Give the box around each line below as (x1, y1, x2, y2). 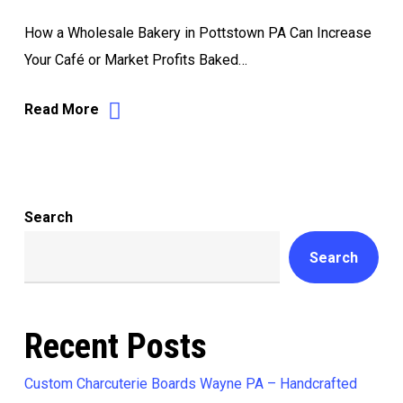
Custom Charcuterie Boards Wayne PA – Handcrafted (23, 375, 357, 392)
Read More (23, 101, 99, 118)
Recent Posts (23, 326, 207, 367)
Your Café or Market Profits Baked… (23, 51, 247, 68)
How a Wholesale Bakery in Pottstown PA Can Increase (23, 24, 372, 41)
